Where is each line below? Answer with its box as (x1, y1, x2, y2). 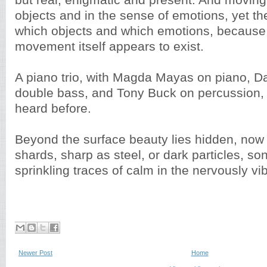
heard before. (15, 101, 91, 116)
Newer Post (18, 249, 52, 256)
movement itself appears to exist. (15, 39, 204, 54)
